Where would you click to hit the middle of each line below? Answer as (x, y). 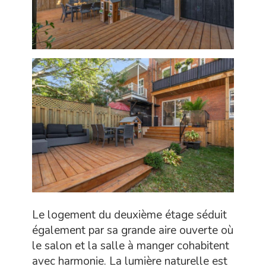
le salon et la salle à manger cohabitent (131, 246)
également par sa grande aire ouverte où (133, 231)
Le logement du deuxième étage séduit (129, 215)
